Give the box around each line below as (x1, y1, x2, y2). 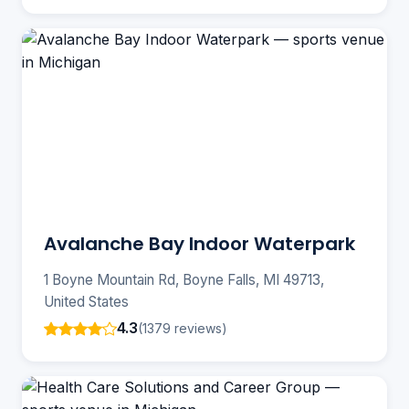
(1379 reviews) (138, 320, 227, 336)
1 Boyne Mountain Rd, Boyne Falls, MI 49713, (44, 271, 324, 289)
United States (44, 293, 129, 311)
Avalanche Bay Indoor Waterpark (44, 231, 355, 257)
